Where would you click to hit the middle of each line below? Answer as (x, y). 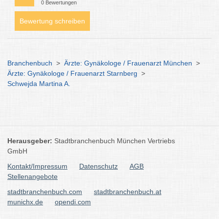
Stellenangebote (33, 176)
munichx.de (25, 202)
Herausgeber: (31, 141)
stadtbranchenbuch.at (128, 192)
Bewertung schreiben (52, 21)
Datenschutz (99, 166)
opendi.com (73, 202)
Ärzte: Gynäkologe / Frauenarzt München (128, 63)
